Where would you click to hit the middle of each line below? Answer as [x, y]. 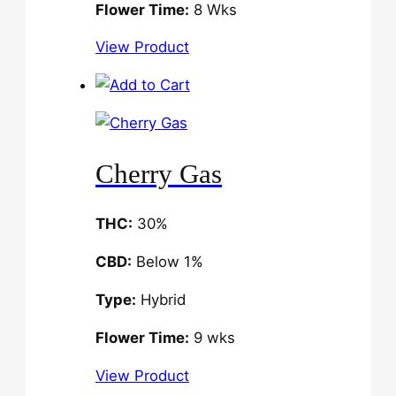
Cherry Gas [159, 173]
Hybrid [161, 300]
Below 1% [168, 262]
